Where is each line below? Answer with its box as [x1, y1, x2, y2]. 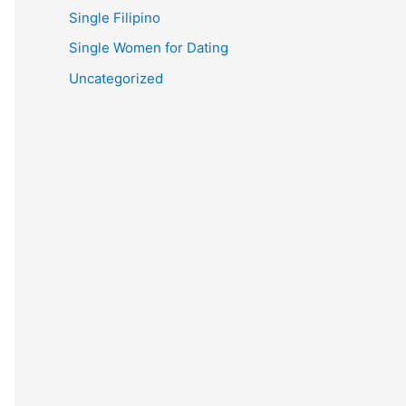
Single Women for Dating [69, 39, 228, 57]
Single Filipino [69, 8, 160, 26]
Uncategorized [69, 70, 163, 88]
